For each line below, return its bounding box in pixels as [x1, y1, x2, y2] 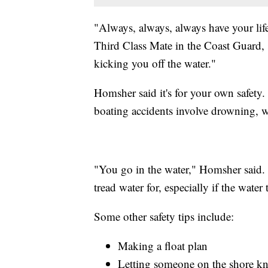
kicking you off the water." [94, 56, 216, 71]
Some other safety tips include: [94, 209, 234, 224]
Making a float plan [118, 238, 208, 254]
